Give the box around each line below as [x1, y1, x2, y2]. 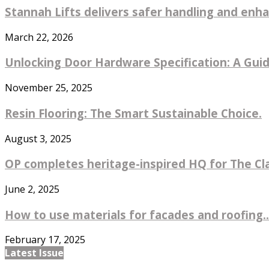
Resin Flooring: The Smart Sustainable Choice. [5, 105, 262, 121]
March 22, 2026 [5, 30, 73, 44]
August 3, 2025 [5, 131, 71, 145]
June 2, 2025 [5, 182, 59, 196]
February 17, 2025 [5, 233, 85, 247]
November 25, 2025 [5, 81, 92, 95]
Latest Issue [5, 246, 64, 260]
